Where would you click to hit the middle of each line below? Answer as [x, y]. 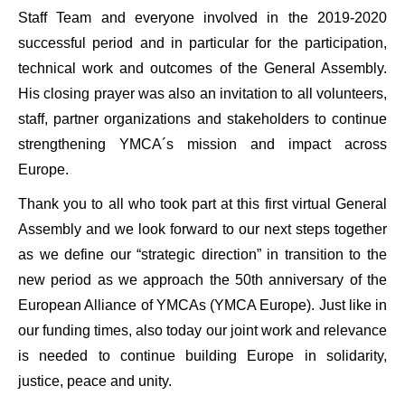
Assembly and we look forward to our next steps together [202, 229]
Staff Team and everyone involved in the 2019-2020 [202, 17]
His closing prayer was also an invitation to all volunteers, [202, 93]
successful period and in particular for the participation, [202, 42]
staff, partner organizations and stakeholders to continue [202, 118]
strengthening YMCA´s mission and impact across [202, 144]
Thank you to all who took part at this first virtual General [202, 203]
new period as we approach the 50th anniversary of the [202, 279]
